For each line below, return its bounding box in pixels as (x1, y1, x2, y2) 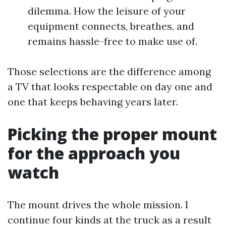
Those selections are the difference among (8, 65, 211, 78)
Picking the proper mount (8, 123, 217, 145)
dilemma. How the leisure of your (28, 5, 186, 17)
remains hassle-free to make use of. (28, 35, 197, 47)
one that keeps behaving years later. (8, 95, 178, 108)
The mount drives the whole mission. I (8, 198, 189, 211)
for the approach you (8, 142, 180, 164)
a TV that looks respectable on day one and (8, 80, 212, 93)
